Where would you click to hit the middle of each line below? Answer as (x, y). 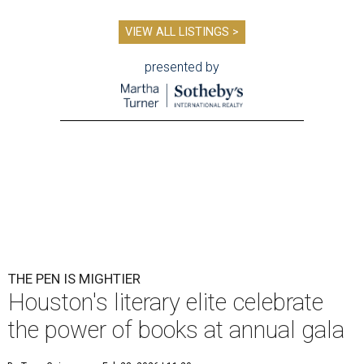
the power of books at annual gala (176, 330)
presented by (182, 67)
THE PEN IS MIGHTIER (74, 279)
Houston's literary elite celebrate (166, 303)
